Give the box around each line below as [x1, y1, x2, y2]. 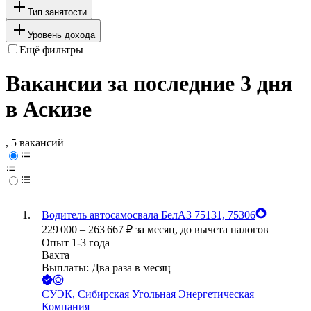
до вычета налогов [180, 224, 269, 236]
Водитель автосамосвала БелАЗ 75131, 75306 [42, 209, 255, 221]
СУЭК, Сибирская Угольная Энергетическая [42, 288, 254, 301]
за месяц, [135, 224, 180, 236]
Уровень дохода [28, 29, 95, 40]
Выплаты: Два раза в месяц [42, 262, 171, 274]
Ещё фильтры [19, 43, 83, 56]
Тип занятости [28, 6, 87, 17]
